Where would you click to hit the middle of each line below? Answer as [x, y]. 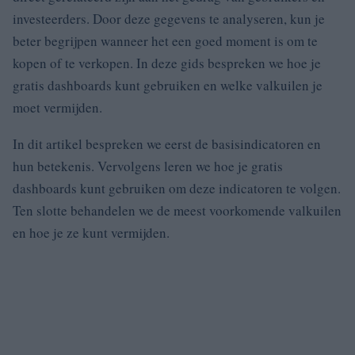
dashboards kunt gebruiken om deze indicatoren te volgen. [177, 188]
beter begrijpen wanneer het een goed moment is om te [165, 41]
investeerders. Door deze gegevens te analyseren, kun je [169, 19]
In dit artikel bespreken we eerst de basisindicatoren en [167, 144]
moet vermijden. [57, 107]
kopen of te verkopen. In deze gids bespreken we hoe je [167, 63]
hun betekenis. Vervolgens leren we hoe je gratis [148, 166]
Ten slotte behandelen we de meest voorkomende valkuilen [177, 210]
